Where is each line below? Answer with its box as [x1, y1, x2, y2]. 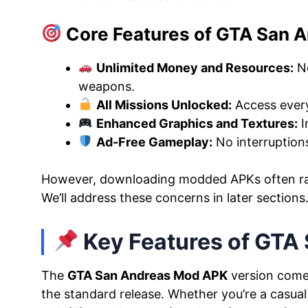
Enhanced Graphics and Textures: [96, 115, 298, 131]
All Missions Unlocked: [96, 97, 232, 112]
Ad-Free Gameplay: [96, 134, 212, 149]
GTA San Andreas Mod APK [67, 267, 228, 283]
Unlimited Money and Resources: [96, 60, 294, 75]
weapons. [78, 78, 135, 93]
